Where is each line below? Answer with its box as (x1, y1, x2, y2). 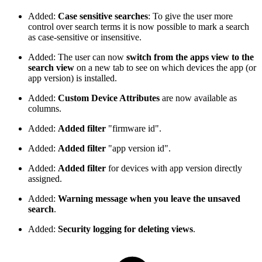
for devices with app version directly (106, 163, 242, 174)
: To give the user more (148, 11, 233, 22)
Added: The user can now (28, 52, 126, 63)
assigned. (28, 174, 62, 184)
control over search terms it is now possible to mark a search (28, 22, 249, 32)
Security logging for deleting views (58, 224, 193, 235)
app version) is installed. (28, 73, 117, 84)
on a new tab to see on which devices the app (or (74, 63, 256, 73)
